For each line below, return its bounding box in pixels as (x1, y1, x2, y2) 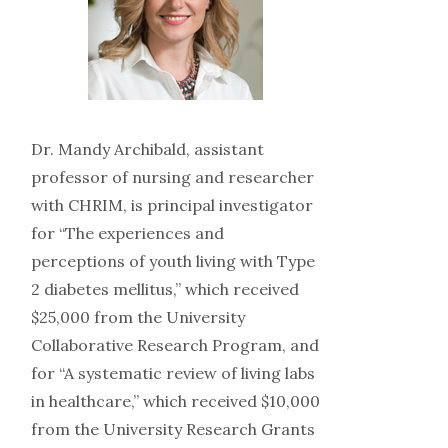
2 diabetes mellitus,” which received (30, 278, 299, 299)
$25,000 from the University (30, 306, 245, 327)
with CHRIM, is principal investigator (30, 194, 313, 215)
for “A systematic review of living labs (30, 362, 315, 383)
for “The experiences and (30, 222, 224, 243)
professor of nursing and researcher (30, 166, 314, 187)
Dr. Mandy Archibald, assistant (30, 138, 264, 159)
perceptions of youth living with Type (30, 250, 315, 271)
